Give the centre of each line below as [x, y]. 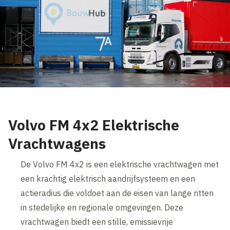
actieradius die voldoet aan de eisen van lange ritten [117, 193]
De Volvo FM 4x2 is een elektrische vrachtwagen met [120, 164]
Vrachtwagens [57, 143]
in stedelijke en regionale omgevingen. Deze [102, 207]
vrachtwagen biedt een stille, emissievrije [97, 222]
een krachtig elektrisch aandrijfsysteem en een [108, 178]
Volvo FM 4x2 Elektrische [94, 125]
